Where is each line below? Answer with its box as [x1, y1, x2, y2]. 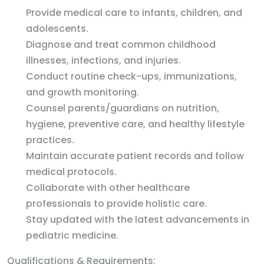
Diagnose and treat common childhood [26, 38, 216, 51]
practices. [26, 133, 74, 147]
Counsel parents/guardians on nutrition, [26, 101, 219, 115]
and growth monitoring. [26, 85, 139, 99]
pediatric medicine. [26, 229, 118, 242]
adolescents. [26, 22, 88, 35]
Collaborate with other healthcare [26, 181, 190, 194]
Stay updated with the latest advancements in [26, 213, 249, 226]
